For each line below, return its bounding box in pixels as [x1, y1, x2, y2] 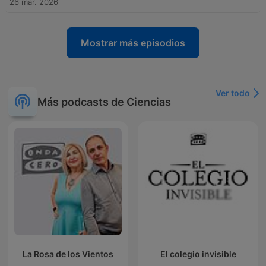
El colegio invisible [160, 249, 236, 259]
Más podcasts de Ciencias [37, 95, 171, 108]
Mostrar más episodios [81, 37, 185, 49]
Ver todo [216, 88, 250, 99]
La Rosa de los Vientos [23, 249, 113, 259]
